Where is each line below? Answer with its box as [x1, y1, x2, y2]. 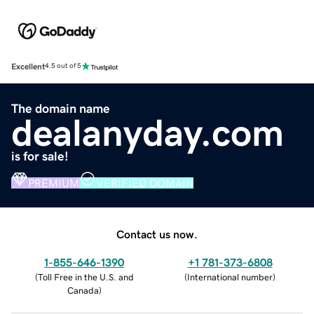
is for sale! [11, 149, 69, 163]
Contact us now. [116, 228, 198, 240]
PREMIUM [28, 177, 79, 189]
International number [187, 272, 273, 282]
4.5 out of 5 [45, 62, 81, 70]
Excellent [11, 62, 45, 71]
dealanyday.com [11, 113, 284, 151]
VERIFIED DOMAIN [96, 177, 193, 189]
